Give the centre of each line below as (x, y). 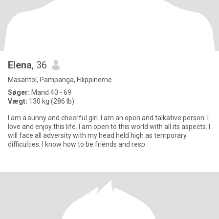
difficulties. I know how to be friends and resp (77, 144)
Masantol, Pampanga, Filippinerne (60, 80)
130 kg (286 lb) (51, 101)
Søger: (19, 92)
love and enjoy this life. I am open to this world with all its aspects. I (109, 127)
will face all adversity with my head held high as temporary (97, 135)
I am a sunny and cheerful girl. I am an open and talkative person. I (108, 118)
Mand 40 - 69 (51, 92)
